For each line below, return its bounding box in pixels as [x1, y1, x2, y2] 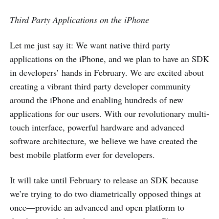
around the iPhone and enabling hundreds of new [10, 94, 183, 106]
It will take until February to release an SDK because [10, 174, 198, 186]
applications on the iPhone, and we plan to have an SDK [10, 53, 209, 65]
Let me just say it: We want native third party [10, 39, 170, 51]
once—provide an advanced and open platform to [10, 201, 184, 213]
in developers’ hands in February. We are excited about [10, 66, 204, 78]
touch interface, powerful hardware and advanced [10, 121, 184, 133]
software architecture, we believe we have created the [10, 135, 197, 147]
